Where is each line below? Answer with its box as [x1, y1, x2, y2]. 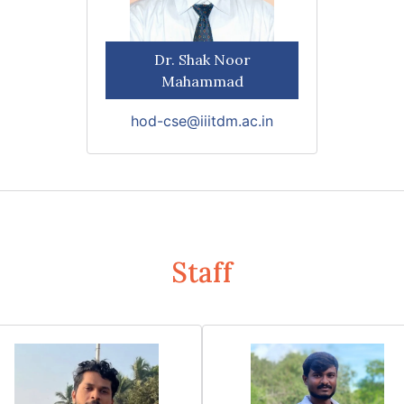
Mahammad [161, 72, 243, 90]
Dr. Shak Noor [153, 50, 251, 69]
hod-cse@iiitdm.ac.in [131, 112, 273, 130]
